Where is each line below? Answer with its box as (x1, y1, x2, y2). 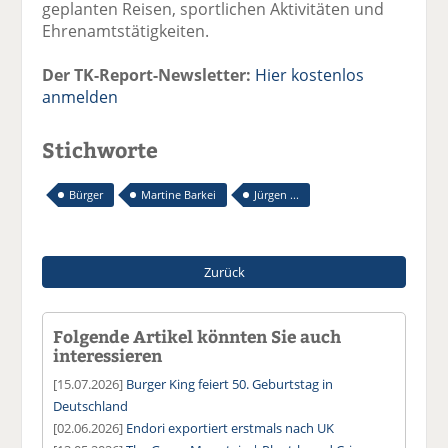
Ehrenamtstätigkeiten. (42, 19, 210, 42)
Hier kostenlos (255, 63, 365, 86)
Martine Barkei (141, 186, 217, 202)
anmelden (42, 85, 119, 108)
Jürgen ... (254, 186, 300, 202)
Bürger (69, 186, 104, 202)
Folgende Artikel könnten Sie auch (53, 324, 342, 347)
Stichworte (42, 134, 159, 164)
